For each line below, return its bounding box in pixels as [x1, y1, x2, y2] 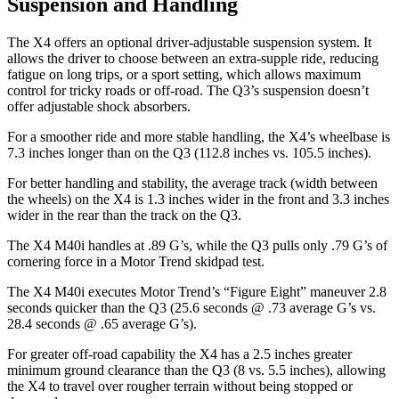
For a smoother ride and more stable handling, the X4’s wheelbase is [7, 129, 390, 145]
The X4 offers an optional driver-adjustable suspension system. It [7, 35, 371, 51]
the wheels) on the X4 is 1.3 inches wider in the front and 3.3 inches [7, 191, 389, 208]
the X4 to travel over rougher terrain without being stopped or [7, 379, 353, 395]
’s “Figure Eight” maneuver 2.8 [211, 284, 387, 300]
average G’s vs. [286, 300, 376, 316]
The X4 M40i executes [7, 284, 140, 300]
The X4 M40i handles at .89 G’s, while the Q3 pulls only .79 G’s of [7, 238, 387, 254]
